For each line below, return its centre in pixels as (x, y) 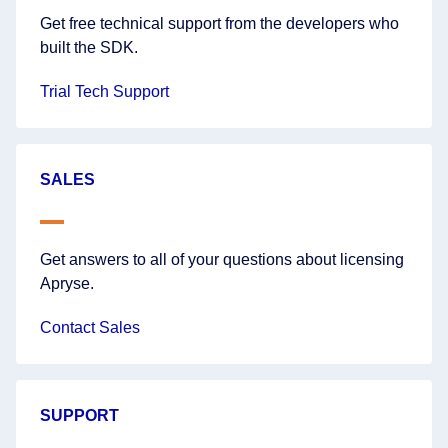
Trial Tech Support (104, 91)
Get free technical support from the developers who (219, 23)
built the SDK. (89, 47)
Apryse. (67, 283)
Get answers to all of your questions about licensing (222, 259)
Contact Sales (90, 327)
